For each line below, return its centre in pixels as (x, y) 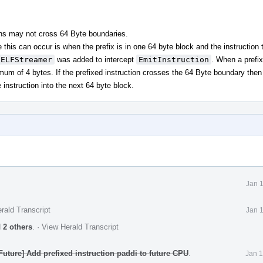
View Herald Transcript (80, 227)
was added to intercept (95, 59)
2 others (18, 227)
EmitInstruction (174, 59)
